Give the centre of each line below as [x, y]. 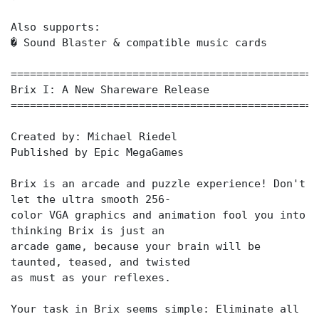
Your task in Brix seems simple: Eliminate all [155, 309]
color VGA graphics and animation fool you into [158, 215]
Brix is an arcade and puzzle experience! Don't [158, 184]
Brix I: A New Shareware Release [110, 90]
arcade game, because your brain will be [136, 246]
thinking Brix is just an [88, 231]
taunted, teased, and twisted [100, 262]
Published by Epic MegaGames [97, 152]
